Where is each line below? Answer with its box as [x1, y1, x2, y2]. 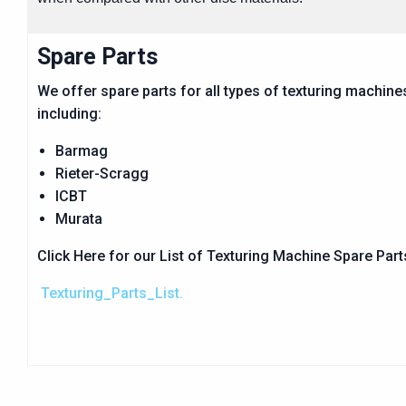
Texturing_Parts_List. [41, 285, 183, 302]
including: [37, 105, 101, 122]
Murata [55, 210, 102, 227]
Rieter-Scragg [55, 165, 149, 182]
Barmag [55, 142, 108, 159]
